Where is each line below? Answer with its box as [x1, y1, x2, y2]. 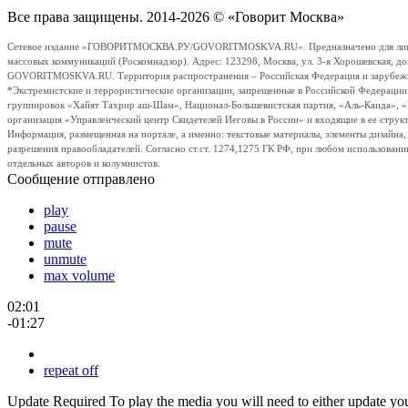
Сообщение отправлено [7, 170, 155, 187]
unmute [44, 250, 87, 267]
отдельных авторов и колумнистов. [7, 158, 160, 168]
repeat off [44, 362, 98, 378]
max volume [44, 267, 115, 283]
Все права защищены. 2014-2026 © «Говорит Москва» [7, 8, 344, 25]
